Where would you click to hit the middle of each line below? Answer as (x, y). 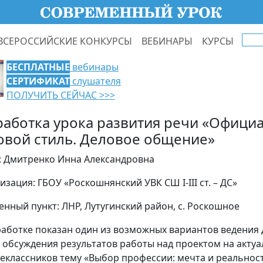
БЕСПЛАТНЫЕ (38, 67)
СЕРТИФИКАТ (38, 81)
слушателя (95, 81)
